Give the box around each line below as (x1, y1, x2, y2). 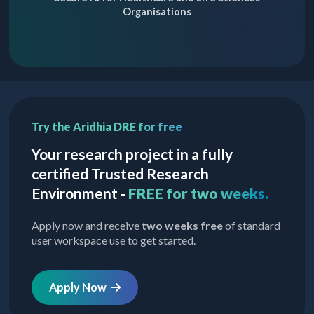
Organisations (122, 5, 191, 18)
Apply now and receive (32, 218, 142, 232)
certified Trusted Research (32, 164, 210, 182)
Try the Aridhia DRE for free (32, 119, 183, 133)
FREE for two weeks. (128, 184, 269, 202)
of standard (223, 218, 281, 232)
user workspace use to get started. (32, 233, 196, 247)
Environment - (32, 184, 129, 202)
